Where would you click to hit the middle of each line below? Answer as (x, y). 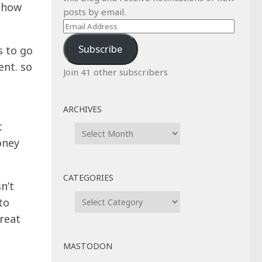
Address (80, 39)
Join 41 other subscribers (116, 72)
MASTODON (88, 246)
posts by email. (94, 12)
